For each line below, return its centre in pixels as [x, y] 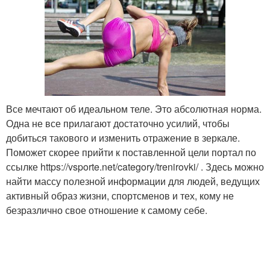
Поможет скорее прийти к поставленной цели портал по [131, 152]
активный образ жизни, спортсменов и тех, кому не [120, 195]
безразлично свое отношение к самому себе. [107, 210]
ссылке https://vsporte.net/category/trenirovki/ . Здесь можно [135, 166]
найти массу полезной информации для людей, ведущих [133, 181]
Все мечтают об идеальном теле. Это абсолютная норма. [134, 108]
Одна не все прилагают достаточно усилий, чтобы [118, 123]
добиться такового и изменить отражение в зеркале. [123, 137]
